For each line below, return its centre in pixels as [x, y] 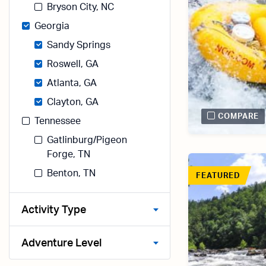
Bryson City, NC [80, 7]
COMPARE [239, 117]
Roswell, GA [73, 64]
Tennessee [58, 121]
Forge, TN [69, 154]
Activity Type [54, 210]
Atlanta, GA [72, 83]
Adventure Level [61, 243]
